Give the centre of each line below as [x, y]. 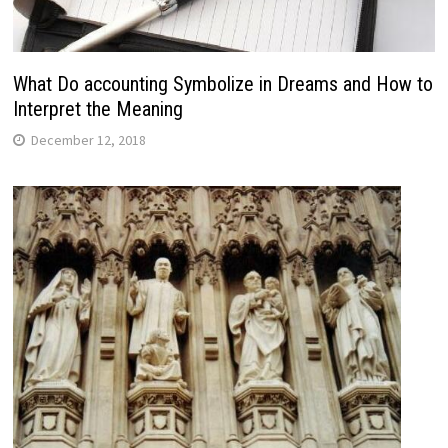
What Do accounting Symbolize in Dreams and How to [222, 83]
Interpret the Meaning [97, 108]
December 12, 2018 [88, 139]
